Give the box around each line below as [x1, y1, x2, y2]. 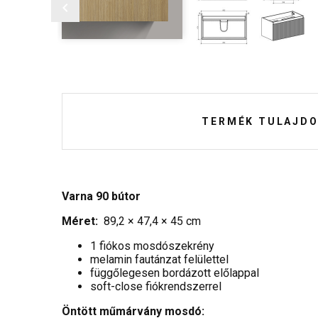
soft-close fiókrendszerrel [90, 280, 221, 294]
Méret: [62, 214, 98, 229]
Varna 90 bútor [62, 190, 141, 204]
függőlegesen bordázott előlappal [90, 266, 259, 280]
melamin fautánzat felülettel [90, 253, 229, 267]
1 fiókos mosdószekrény [90, 239, 214, 253]
